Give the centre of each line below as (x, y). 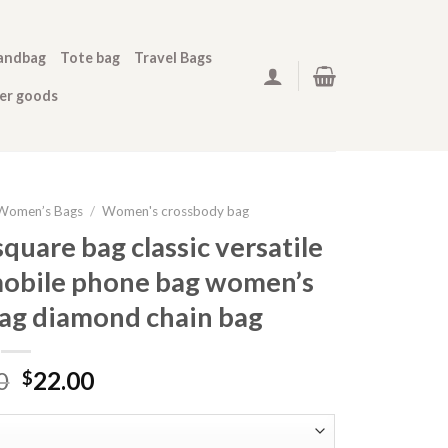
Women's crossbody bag (176, 211)
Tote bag (90, 57)
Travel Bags (173, 57)
